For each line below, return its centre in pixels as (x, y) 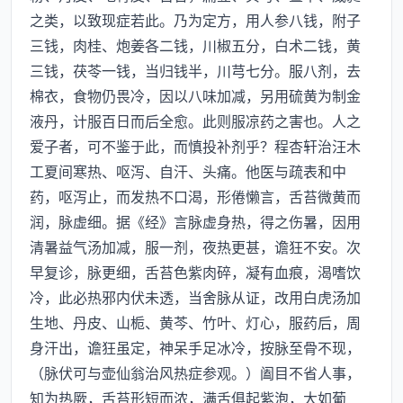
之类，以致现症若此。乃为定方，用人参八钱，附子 (195, 20)
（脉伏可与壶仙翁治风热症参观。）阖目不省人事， (195, 372)
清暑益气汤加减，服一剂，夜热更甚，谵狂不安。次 (195, 246)
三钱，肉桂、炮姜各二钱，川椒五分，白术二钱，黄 (195, 45)
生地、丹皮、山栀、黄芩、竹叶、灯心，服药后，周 (195, 322)
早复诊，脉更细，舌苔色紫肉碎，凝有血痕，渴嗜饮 (195, 272)
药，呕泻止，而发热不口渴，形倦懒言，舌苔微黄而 (195, 196)
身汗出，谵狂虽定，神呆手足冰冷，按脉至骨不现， (195, 347)
